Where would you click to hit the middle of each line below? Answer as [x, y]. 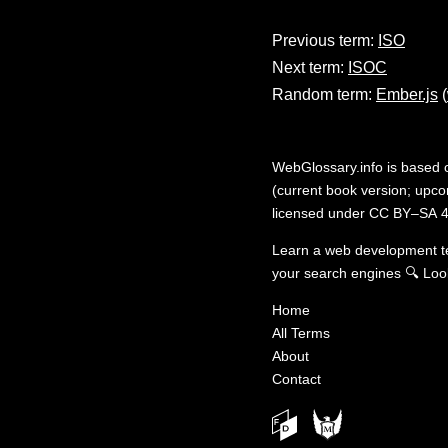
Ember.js [407, 94]
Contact [296, 378]
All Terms [301, 332]
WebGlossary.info [327, 166]
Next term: [310, 67]
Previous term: [325, 40]
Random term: [324, 94]
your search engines [336, 272]
